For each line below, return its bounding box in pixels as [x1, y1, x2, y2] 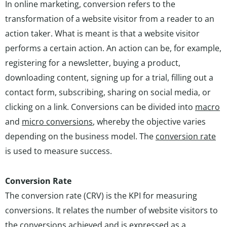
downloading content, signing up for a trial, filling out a [5, 72, 213, 83]
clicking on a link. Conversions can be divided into [5, 101, 195, 112]
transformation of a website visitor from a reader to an [5, 13, 214, 24]
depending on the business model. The [5, 131, 156, 142]
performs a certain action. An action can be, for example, [5, 43, 221, 54]
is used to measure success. [5, 145, 112, 157]
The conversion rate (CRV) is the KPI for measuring [5, 190, 197, 201]
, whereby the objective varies [93, 116, 206, 127]
